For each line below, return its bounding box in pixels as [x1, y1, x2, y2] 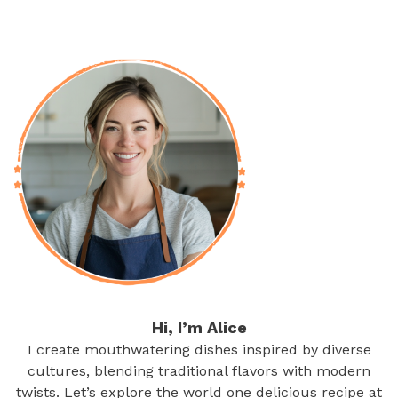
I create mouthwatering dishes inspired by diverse [27, 341, 371, 359]
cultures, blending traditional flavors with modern [28, 362, 370, 380]
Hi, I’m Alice [151, 318, 247, 338]
